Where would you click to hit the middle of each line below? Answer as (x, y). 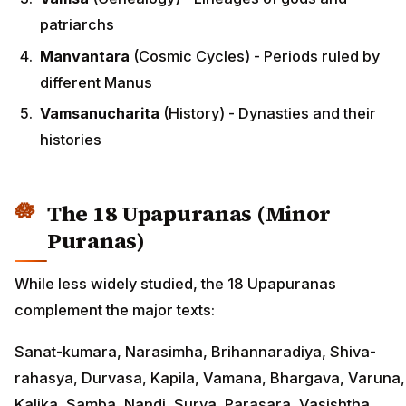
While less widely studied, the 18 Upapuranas (175, 283)
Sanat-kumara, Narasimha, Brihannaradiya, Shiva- (195, 352)
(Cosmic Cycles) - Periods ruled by (255, 56)
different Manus (96, 82)
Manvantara (85, 56)
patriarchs (77, 25)
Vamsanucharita (100, 114)
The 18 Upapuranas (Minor (189, 214)
